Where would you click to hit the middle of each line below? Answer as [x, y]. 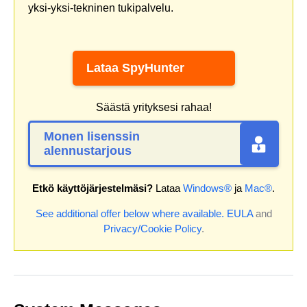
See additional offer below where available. [130, 214]
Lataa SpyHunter [135, 68]
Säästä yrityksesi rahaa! [153, 108]
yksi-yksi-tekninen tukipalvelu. [101, 8]
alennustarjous [88, 151]
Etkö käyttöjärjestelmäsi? [93, 188]
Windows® [207, 188]
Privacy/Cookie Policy [152, 229]
